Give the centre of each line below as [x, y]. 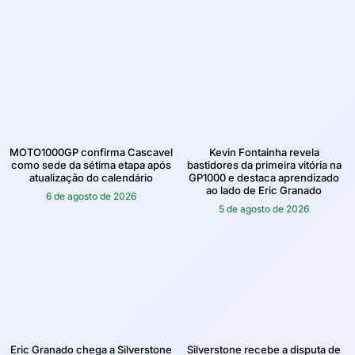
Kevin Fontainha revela [264, 152]
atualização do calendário [91, 177]
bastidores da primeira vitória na [264, 164]
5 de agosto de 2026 [264, 208]
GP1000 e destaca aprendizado [264, 177]
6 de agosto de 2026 [91, 196]
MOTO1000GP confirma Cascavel [91, 152]
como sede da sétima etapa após [91, 164]
